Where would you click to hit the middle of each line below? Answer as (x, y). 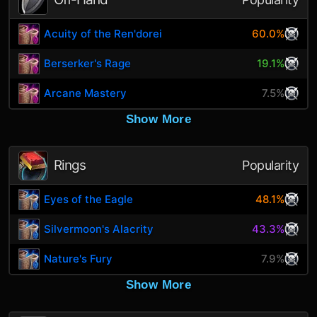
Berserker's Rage (88, 63)
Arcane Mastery (86, 93)
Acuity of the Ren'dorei (103, 34)
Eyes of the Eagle (89, 199)
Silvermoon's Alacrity (99, 229)
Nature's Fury (79, 259)
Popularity (270, 165)
